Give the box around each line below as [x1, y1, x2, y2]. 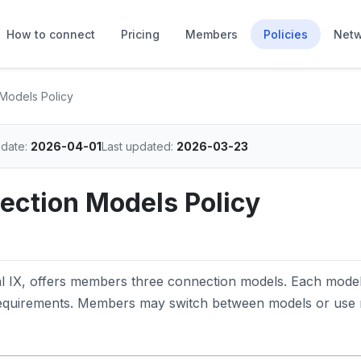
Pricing [121, 27, 160, 41]
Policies [263, 27, 309, 41]
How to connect [6, 27, 96, 41]
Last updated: [102, 139, 177, 153]
